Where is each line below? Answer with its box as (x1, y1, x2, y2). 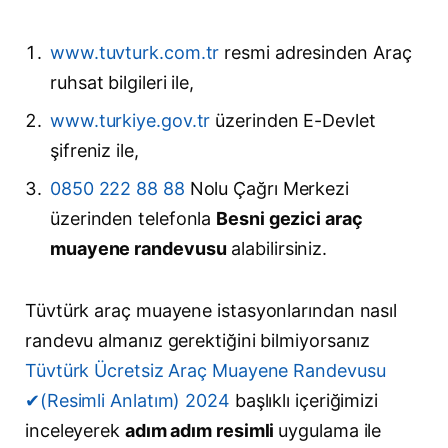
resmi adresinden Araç (219, 41, 412, 63)
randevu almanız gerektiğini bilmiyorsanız (25, 330, 371, 352)
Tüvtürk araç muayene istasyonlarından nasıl (25, 300, 398, 322)
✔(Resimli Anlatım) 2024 (25, 390, 230, 412)
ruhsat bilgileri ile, (50, 71, 195, 93)
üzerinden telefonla (50, 207, 217, 229)
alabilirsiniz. (226, 237, 328, 259)
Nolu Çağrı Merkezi (189, 177, 350, 199)
